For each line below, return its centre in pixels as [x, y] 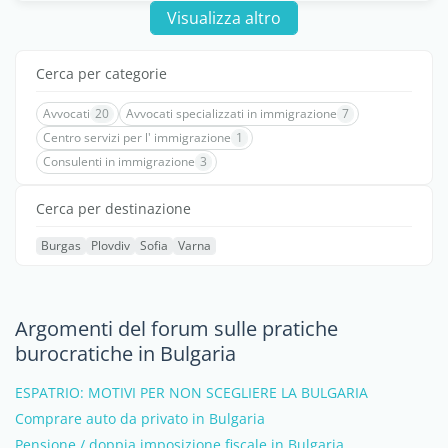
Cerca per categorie [101, 73]
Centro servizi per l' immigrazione [137, 137]
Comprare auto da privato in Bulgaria [140, 418]
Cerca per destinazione [113, 208]
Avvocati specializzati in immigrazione [231, 113]
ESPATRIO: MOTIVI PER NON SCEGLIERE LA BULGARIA [191, 392]
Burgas [61, 245]
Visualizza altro [223, 18]
